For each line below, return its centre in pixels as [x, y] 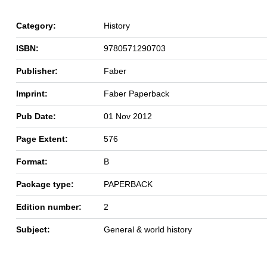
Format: [32, 161]
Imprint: [32, 93]
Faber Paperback [136, 93]
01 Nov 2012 [128, 116]
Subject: [33, 229]
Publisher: [37, 71]
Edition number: [49, 207]
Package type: [45, 184]
